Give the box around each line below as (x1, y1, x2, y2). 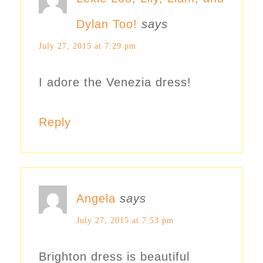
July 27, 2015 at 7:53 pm (76, 216, 174, 225)
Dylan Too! (76, 18, 137, 31)
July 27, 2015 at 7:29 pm (39, 42, 136, 51)
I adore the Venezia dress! (39, 76, 191, 89)
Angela (76, 192, 116, 205)
